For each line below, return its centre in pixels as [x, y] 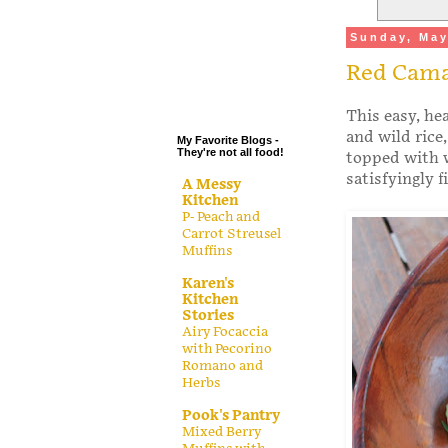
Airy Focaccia [225, 331]
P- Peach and [221, 216]
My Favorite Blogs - [228, 140]
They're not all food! [230, 152]
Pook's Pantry [231, 415]
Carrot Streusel [231, 233]
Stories [208, 315]
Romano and [222, 365]
